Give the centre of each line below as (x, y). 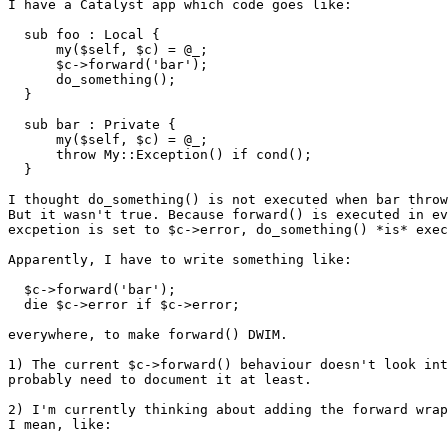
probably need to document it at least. (160, 380)
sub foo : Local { (84, 35)
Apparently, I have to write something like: (180, 260)
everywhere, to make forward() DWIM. (148, 335)
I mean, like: (60, 425)
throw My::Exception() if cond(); (160, 155)
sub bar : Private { (92, 125)
